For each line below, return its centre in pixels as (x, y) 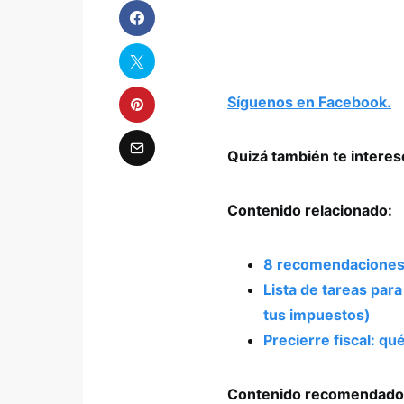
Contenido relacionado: (310, 211)
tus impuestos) (317, 315)
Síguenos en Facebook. (309, 102)
